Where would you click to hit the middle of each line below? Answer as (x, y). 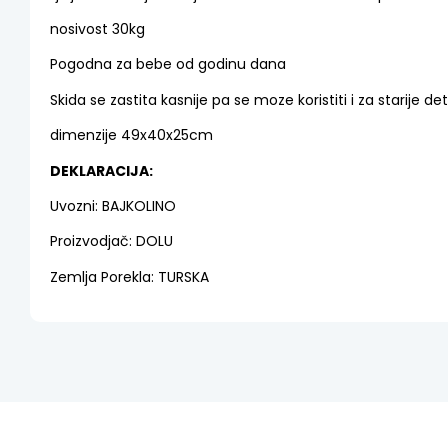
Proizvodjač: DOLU (111, 241)
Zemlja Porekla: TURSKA (129, 276)
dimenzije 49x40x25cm (131, 135)
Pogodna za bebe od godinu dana (168, 64)
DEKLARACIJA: (101, 170)
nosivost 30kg (97, 29)
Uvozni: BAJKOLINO (113, 205)
